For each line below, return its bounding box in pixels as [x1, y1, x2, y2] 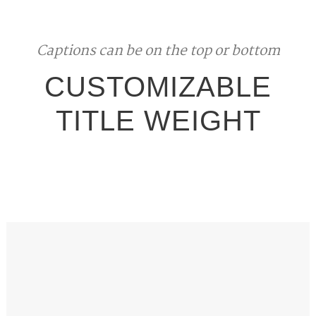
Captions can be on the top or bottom [36, 40, 280, 63]
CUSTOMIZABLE [44, 71, 272, 102]
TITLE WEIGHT [55, 105, 261, 136]
